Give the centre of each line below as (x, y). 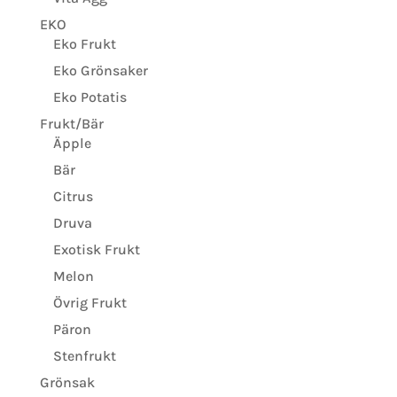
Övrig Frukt (90, 303)
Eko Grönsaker (100, 70)
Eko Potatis (90, 97)
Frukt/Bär (71, 124)
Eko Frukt (84, 44)
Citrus (73, 196)
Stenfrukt (84, 356)
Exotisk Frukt (96, 249)
